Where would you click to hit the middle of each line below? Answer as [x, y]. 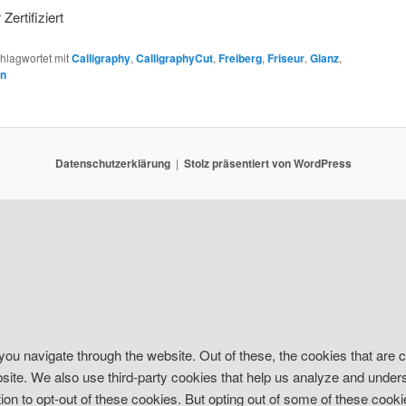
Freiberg [240, 58]
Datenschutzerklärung [112, 164]
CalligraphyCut [174, 58]
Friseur [286, 58]
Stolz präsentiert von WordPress [267, 164]
